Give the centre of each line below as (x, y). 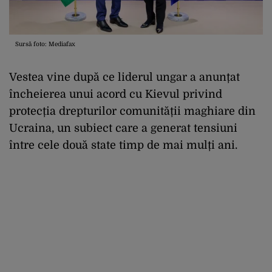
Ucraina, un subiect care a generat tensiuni (123, 128)
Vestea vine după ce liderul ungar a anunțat (124, 77)
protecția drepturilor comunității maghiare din (132, 111)
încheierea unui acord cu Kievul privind (116, 94)
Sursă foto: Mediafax (45, 44)
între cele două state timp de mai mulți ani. (123, 145)
